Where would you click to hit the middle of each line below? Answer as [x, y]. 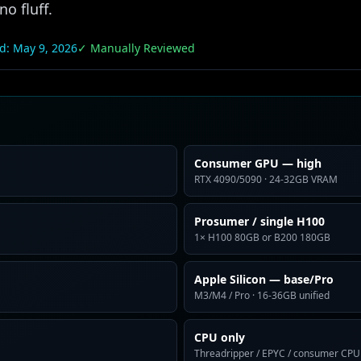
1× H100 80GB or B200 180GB [262, 237]
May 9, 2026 [45, 48]
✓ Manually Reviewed [136, 48]
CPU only [220, 337]
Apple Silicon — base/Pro [264, 279]
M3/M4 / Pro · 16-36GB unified [262, 295]
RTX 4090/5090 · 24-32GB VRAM [266, 179]
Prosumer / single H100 [259, 221]
